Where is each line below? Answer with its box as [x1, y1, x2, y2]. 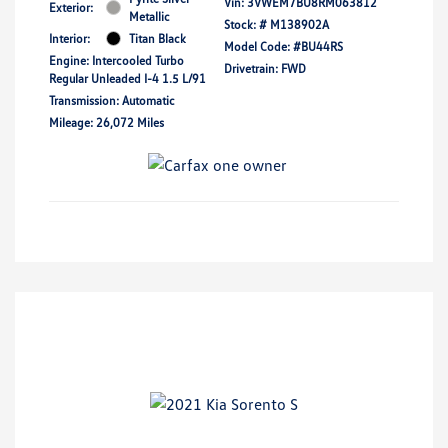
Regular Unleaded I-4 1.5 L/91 [49, 70, 206, 86]
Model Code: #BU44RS [224, 38, 343, 54]
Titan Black [129, 30, 186, 46]
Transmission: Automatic [49, 92, 175, 108]
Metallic [129, 8, 170, 24]
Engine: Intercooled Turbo [49, 52, 184, 68]
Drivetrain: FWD [224, 60, 306, 76]
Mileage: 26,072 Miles [49, 114, 164, 130]
